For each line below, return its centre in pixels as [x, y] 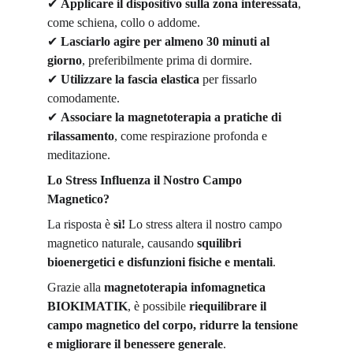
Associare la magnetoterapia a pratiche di [173, 117]
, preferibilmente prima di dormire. [167, 60]
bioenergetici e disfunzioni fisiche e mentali [160, 262]
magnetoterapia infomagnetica [186, 287]
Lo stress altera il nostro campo [205, 224]
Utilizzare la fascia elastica [130, 79]
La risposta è [80, 224]
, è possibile [158, 306]
